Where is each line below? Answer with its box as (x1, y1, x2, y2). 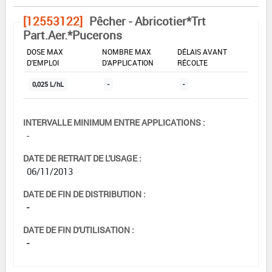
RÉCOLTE (177, 58, 208, 68)
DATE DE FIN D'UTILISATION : (23, 224, 134, 236)
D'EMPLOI (27, 58, 59, 68)
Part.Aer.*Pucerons (23, 27, 122, 44)
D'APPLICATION (102, 58, 154, 68)
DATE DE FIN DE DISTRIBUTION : (23, 188, 146, 200)
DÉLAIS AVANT (177, 47, 227, 57)
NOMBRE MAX (102, 47, 151, 57)
